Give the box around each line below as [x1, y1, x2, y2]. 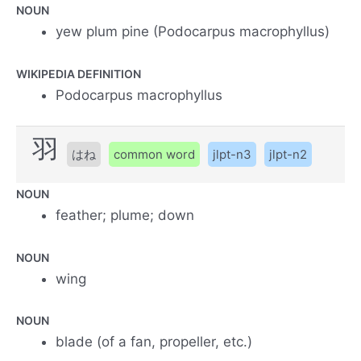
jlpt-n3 [213, 147, 251, 163]
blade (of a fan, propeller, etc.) [56, 334, 253, 351]
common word [114, 147, 195, 163]
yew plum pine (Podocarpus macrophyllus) [56, 23, 330, 40]
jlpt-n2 [269, 147, 307, 163]
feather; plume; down [56, 206, 195, 223]
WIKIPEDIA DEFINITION [16, 66, 141, 81]
